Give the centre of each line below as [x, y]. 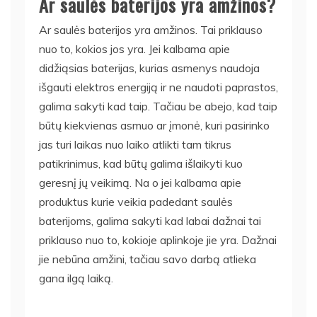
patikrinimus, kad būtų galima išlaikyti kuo [141, 163]
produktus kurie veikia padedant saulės [136, 201]
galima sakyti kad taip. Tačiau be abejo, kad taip [158, 106]
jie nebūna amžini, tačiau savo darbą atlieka [148, 259]
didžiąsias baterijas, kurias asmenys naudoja [149, 68]
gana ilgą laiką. [76, 278]
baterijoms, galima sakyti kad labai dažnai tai [150, 220]
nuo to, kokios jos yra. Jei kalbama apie [134, 48]
